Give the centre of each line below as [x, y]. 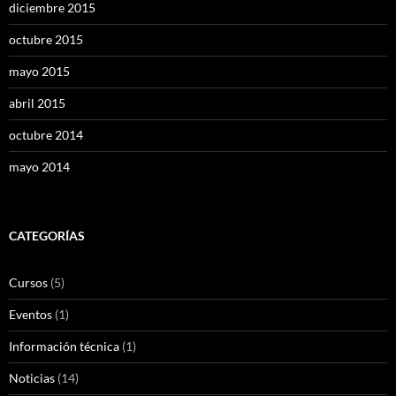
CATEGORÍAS [47, 236]
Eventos [30, 315]
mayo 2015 [39, 72]
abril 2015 [37, 103]
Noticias [32, 378]
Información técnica [64, 346]
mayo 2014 [39, 167]
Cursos [28, 283]
